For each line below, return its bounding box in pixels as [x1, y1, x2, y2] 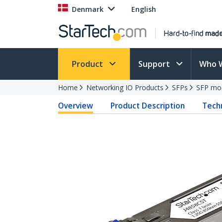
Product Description [111, 100, 185, 111]
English [131, 4, 156, 14]
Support [138, 58, 172, 69]
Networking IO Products [86, 83, 164, 92]
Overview [58, 100, 93, 111]
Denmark [72, 4, 104, 14]
